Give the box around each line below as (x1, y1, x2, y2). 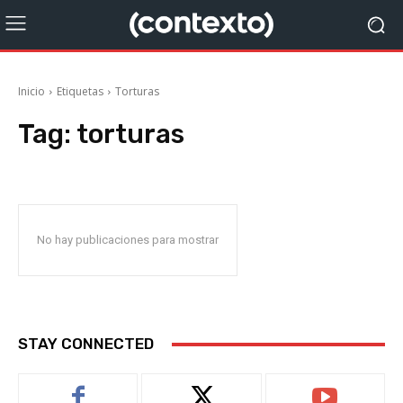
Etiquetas (57, 84, 103, 99)
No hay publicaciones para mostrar (37, 233, 219, 246)
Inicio (18, 84, 45, 99)
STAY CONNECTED (18, 335, 154, 353)
